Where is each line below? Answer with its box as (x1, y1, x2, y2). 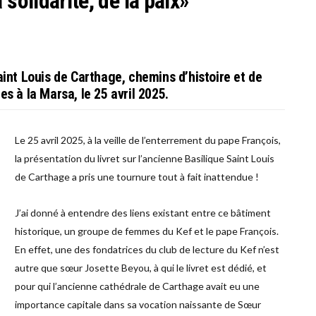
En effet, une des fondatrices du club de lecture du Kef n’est (14, 243, 279, 255)
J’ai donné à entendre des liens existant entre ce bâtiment (14, 206, 271, 219)
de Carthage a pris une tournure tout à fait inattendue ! (14, 170, 259, 183)
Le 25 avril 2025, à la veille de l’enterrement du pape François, (14, 133, 281, 146)
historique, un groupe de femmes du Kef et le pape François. (14, 224, 281, 237)
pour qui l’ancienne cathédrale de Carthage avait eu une (14, 279, 260, 292)
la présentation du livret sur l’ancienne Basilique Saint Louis (14, 152, 274, 164)
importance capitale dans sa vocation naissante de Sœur (14, 298, 261, 310)
